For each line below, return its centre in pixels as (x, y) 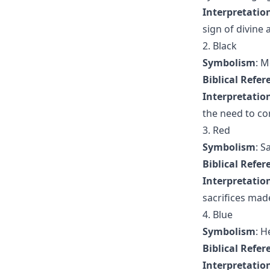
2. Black (220, 46)
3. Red (216, 130)
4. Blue (218, 215)
